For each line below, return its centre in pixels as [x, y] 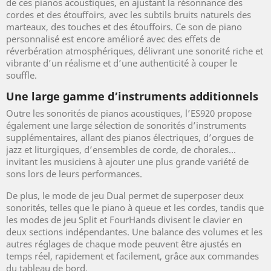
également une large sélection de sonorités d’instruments [126, 126]
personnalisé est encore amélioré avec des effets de [113, 39]
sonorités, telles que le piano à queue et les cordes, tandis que [135, 208]
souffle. [28, 75]
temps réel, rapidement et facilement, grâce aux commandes [132, 256]
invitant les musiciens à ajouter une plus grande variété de [127, 162]
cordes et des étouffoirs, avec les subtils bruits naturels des [129, 15]
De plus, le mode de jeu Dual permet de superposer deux [125, 196]
